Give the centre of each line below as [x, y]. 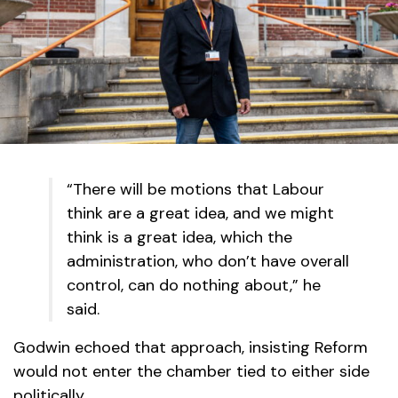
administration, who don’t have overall [208, 262]
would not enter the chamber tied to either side [191, 372]
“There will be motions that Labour [195, 190]
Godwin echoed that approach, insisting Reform [191, 348]
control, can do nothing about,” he [194, 286]
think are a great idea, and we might [200, 214]
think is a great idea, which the [179, 238]
